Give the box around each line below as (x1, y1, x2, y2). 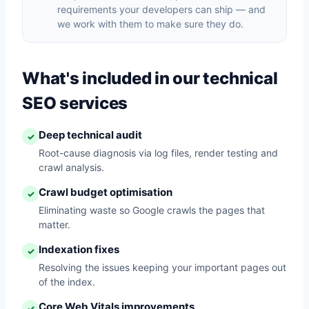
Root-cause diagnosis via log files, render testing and (39, 147, 278, 159)
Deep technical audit (39, 128, 142, 141)
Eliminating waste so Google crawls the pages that (39, 204, 265, 216)
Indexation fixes (39, 243, 119, 256)
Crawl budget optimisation (39, 186, 172, 199)
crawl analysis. (39, 161, 104, 173)
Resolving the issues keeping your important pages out (39, 261, 286, 273)
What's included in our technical (22, 68, 278, 88)
